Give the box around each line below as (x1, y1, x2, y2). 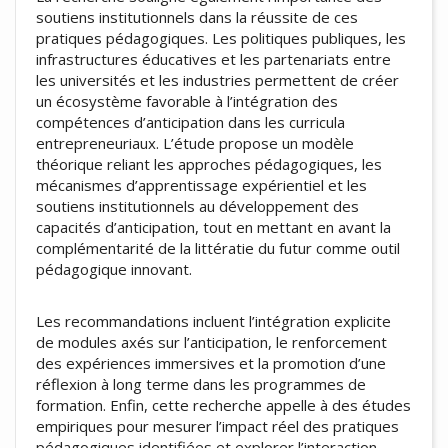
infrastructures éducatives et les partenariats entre (36, 48, 391, 69)
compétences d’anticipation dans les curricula (36, 111, 345, 132)
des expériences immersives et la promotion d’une (36, 353, 386, 374)
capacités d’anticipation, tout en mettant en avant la (36, 216, 391, 237)
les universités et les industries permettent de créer (36, 69, 399, 90)
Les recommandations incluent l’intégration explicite (36, 311, 391, 332)
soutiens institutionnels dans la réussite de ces (36, 6, 358, 27)
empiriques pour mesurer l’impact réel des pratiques (36, 416, 399, 437)
